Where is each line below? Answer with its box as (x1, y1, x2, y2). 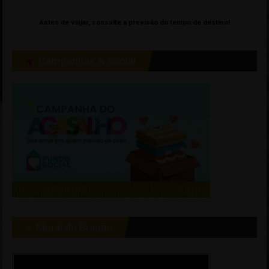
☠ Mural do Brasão (23, 221, 112, 234)
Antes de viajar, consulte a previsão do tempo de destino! (39, 18, 230, 26)
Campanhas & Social (36, 55, 136, 68)
